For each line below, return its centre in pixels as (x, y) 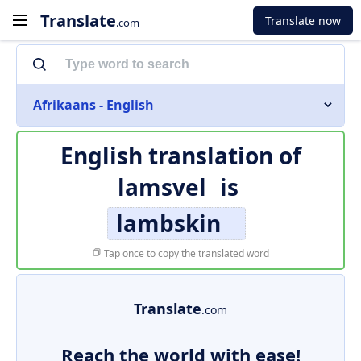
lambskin (168, 223)
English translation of (180, 156)
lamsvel (162, 187)
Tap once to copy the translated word (185, 253)
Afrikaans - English (93, 105)
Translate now (303, 20)
